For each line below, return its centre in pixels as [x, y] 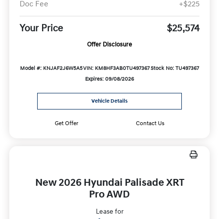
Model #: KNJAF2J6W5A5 [51, 68]
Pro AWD [109, 194]
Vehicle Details [109, 101]
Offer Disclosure [109, 44]
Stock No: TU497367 [175, 68]
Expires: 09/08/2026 [109, 79]
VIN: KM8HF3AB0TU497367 [117, 68]
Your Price [41, 28]
